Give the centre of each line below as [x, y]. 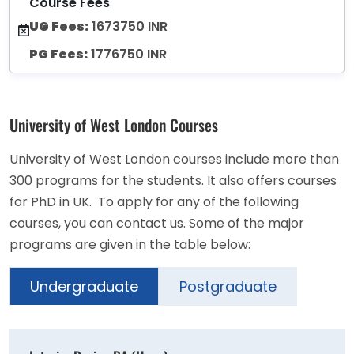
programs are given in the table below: [130, 245]
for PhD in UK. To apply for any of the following [154, 202]
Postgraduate [228, 287]
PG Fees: [58, 55]
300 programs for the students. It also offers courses [173, 181]
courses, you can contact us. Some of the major [157, 224]
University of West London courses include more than [174, 160]
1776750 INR [127, 55]
